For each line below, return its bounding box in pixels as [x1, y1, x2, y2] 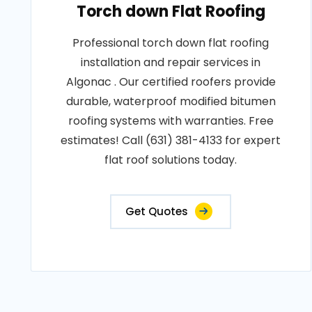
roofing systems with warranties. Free [68, 113, 274, 129]
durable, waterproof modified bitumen [65, 93, 276, 109]
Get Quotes [125, 204, 189, 219]
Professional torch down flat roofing [72, 35, 270, 51]
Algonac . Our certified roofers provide [65, 74, 276, 90]
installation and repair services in [81, 54, 261, 70]
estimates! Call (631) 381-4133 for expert [61, 132, 281, 148]
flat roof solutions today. [104, 152, 237, 168]
